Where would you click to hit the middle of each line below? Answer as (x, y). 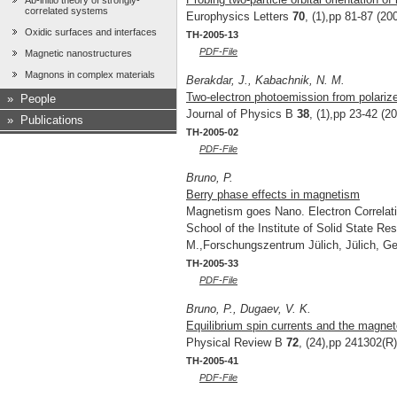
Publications (52, 121)
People (38, 99)
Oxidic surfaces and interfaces (91, 32)
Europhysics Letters (239, 17)
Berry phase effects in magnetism (273, 195)
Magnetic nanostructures (78, 54)
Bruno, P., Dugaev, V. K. (249, 309)
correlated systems (66, 11)
